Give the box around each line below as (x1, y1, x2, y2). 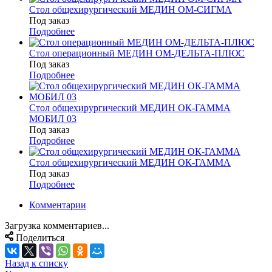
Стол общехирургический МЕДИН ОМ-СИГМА (29, 4, 232, 15)
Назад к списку (5, 258, 68, 269)
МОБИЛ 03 (29, 114, 76, 124)
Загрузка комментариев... (5, 220, 109, 231)
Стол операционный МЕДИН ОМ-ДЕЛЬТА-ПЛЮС (29, 48, 245, 59)
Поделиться (16, 233, 64, 243)
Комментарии (29, 200, 86, 211)
